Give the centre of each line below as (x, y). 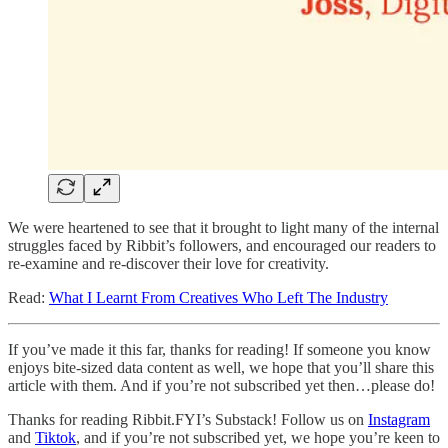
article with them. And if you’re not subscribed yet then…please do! (221, 385)
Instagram (399, 419)
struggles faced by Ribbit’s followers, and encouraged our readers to (222, 245)
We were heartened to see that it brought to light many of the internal (223, 227)
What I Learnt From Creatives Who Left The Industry (218, 297)
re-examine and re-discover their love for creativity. (168, 263)
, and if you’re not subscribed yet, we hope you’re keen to (258, 437)
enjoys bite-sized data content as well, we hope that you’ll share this (221, 367)
